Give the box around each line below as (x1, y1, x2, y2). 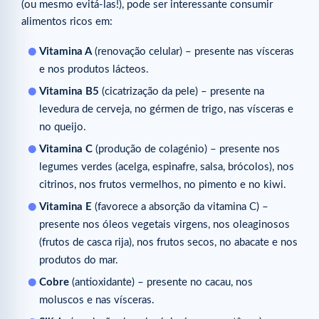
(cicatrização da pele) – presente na (102, 86, 264, 98)
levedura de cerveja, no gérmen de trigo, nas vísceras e (39, 104, 293, 115)
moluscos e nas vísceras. (39, 295, 155, 306)
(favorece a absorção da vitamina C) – (92, 202, 268, 213)
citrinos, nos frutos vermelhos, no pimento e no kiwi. (39, 179, 286, 191)
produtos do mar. (39, 255, 118, 266)
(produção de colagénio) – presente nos (93, 144, 280, 155)
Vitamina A (39, 46, 92, 58)
